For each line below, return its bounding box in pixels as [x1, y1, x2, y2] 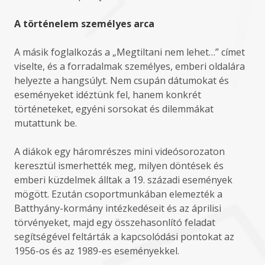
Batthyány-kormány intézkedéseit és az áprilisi [14, 202, 221, 215]
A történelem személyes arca [14, 17, 154, 30]
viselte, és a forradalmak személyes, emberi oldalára [14, 60, 245, 73]
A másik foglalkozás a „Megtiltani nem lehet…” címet [14, 46, 245, 59]
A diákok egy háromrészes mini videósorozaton [14, 145, 225, 158]
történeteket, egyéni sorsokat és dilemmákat [14, 102, 214, 115]
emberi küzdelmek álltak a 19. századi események [14, 173, 232, 186]
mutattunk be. [14, 117, 77, 130]
